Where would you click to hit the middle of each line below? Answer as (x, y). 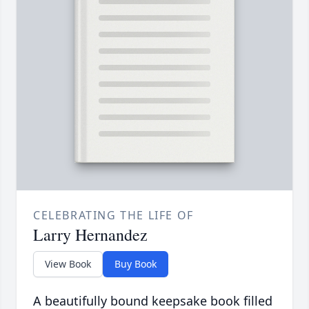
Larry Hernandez (90, 234)
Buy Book (136, 263)
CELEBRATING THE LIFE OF (113, 215)
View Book (68, 263)
